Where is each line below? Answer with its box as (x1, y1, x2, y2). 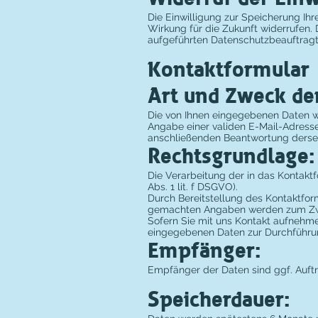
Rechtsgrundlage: (148, 144, 315, 169)
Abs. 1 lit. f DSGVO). (148, 181, 238, 192)
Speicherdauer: (148, 287, 290, 312)
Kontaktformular (148, 57, 309, 82)
